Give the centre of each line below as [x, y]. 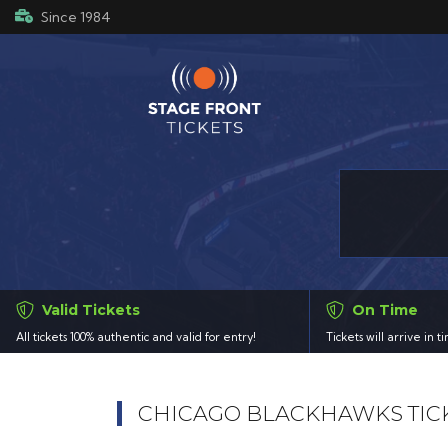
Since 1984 [75, 16]
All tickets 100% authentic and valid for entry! [136, 337]
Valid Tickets [90, 310]
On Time [384, 310]
